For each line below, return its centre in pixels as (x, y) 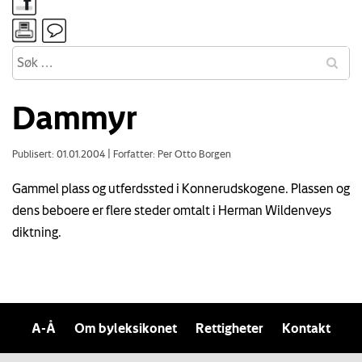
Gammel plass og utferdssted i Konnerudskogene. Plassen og (181, 188)
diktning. (37, 232)
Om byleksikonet (126, 328)
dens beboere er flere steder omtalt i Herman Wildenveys (172, 210)
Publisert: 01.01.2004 (60, 153)
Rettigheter (229, 328)
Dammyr (75, 117)
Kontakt (306, 328)
